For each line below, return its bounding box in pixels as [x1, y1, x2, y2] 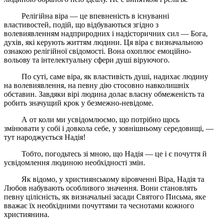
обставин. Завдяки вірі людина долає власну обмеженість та [4, 89, 204, 98]
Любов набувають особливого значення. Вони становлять [4, 183, 197, 192]
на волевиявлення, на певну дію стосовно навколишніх [4, 81, 189, 89]
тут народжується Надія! [4, 132, 86, 141]
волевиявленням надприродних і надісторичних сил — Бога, [4, 29, 208, 38]
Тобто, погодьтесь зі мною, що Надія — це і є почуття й [4, 149, 207, 158]
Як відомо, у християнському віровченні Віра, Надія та [4, 175, 204, 183]
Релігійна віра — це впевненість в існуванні [4, 11, 169, 20]
